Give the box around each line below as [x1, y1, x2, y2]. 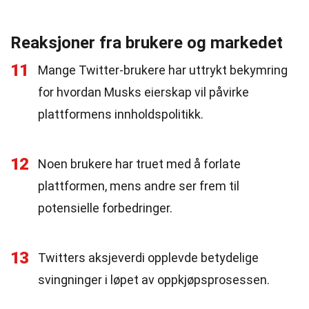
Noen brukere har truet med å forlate [38, 157, 241, 171]
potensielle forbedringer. [38, 201, 172, 215]
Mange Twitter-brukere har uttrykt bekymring [38, 63, 288, 77]
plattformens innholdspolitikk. [38, 107, 203, 121]
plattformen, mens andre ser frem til [38, 179, 239, 193]
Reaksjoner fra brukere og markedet [10, 33, 283, 52]
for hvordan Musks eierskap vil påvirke [38, 85, 249, 99]
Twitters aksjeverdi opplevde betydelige [38, 250, 259, 265]
